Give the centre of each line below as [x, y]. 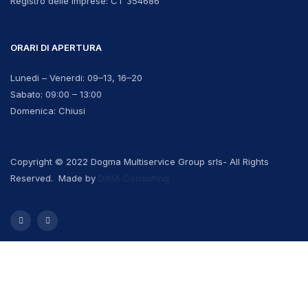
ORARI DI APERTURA [56, 47]
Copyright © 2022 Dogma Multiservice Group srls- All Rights [140, 161]
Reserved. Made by [54, 178]
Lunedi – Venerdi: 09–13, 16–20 [76, 77]
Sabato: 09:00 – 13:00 [56, 94]
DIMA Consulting [134, 178]
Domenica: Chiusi [48, 110]
